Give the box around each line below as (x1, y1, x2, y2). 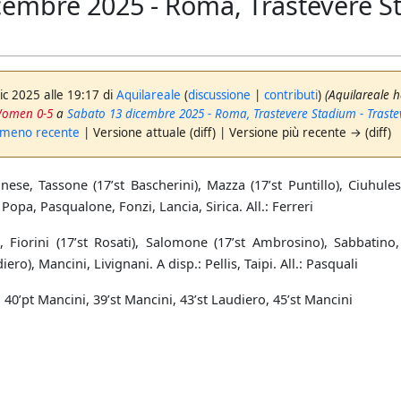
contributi (264, 86, 319, 103)
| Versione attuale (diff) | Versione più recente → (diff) (80, 124, 392, 141)
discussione (188, 86, 252, 103)
